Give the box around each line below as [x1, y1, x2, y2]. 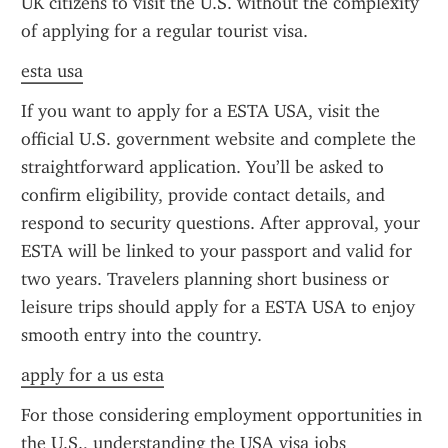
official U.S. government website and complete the [21, 128, 416, 150]
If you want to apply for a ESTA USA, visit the [21, 100, 380, 122]
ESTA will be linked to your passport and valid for [21, 240, 412, 262]
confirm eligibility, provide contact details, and [21, 184, 385, 206]
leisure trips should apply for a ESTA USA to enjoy [21, 296, 415, 318]
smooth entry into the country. [21, 324, 262, 346]
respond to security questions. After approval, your [21, 212, 420, 234]
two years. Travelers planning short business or [21, 268, 389, 290]
